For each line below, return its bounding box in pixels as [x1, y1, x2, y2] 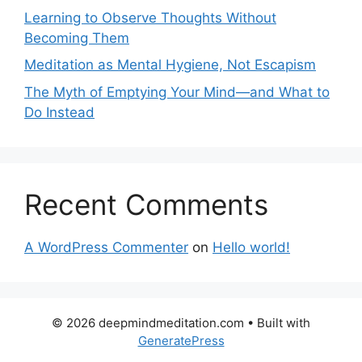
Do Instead [24, 103, 95, 120]
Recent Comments [24, 187, 268, 221]
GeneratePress [137, 332, 225, 348]
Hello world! [213, 238, 290, 255]
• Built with [244, 314, 310, 330]
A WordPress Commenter [24, 238, 188, 255]
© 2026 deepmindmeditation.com [52, 314, 244, 330]
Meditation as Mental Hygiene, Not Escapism [24, 57, 316, 73]
